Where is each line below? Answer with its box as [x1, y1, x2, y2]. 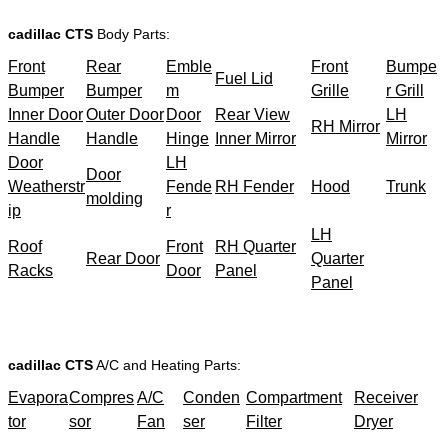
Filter [246, 412, 282, 430]
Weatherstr [8, 177, 85, 195]
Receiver [354, 388, 418, 406]
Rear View [215, 105, 290, 123]
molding [86, 189, 143, 207]
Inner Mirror [215, 129, 296, 147]
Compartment [246, 388, 342, 406]
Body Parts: [93, 25, 170, 42]
